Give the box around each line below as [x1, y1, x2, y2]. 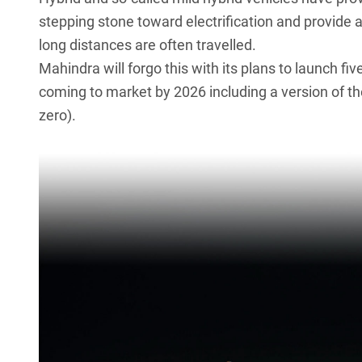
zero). [39, 107, 76, 124]
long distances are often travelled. [39, 36, 256, 54]
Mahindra [39, 60, 100, 78]
